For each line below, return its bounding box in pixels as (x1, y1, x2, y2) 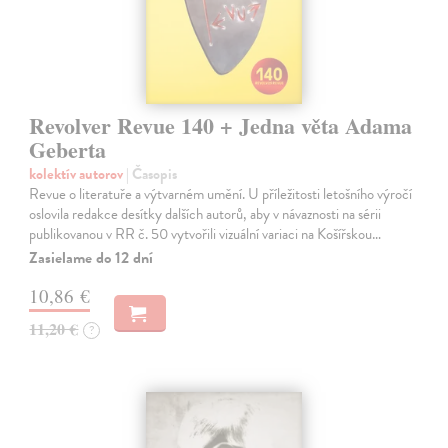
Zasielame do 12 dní (29, 245, 154, 270)
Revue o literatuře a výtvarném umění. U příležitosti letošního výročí (29, 182, 413, 205)
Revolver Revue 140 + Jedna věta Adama (29, 108, 413, 142)
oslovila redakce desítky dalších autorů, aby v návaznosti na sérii (29, 202, 382, 225)
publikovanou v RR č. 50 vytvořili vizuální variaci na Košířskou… (29, 222, 382, 245)
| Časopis (126, 162, 178, 185)
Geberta (29, 132, 107, 166)
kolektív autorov (29, 162, 127, 185)
